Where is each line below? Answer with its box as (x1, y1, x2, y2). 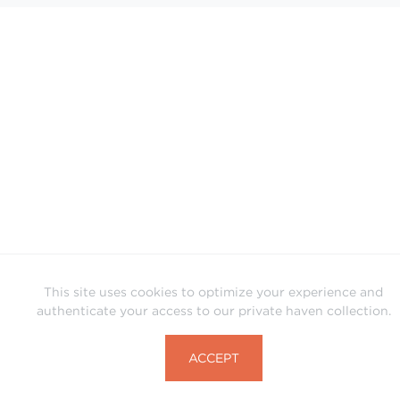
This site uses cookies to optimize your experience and (44, 284, 383, 300)
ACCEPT (187, 350, 239, 366)
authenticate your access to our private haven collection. (36, 303, 391, 319)
